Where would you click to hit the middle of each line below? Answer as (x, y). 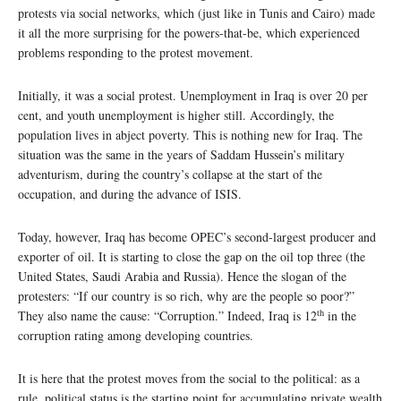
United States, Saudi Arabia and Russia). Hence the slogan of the (182, 277)
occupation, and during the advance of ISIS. (130, 194)
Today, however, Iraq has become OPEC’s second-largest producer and (197, 237)
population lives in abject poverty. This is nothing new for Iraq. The (190, 135)
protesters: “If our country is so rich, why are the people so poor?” (186, 296)
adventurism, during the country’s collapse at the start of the (170, 175)
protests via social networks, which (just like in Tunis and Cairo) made (196, 13)
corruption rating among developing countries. (136, 336)
